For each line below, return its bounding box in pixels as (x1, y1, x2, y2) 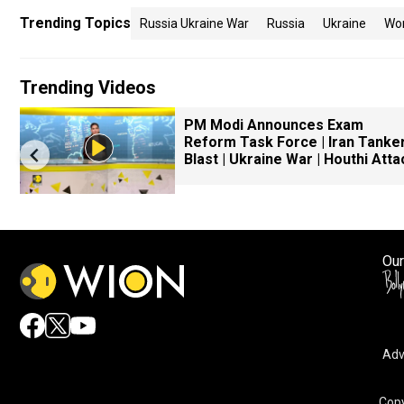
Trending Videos (20, 77, 156, 98)
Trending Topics (20, 14, 131, 32)
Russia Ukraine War (140, 16, 249, 31)
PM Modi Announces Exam (184, 116, 363, 133)
